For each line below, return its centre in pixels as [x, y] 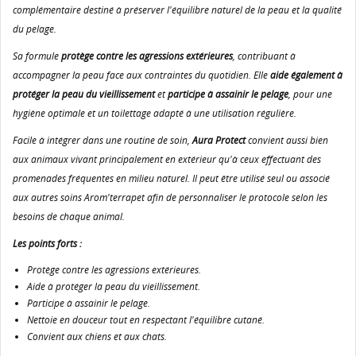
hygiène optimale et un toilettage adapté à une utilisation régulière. [155, 113]
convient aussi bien [287, 140]
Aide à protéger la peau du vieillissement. [114, 286]
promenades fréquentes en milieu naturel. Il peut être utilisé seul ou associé [171, 178]
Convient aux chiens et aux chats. [97, 336]
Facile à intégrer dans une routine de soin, [103, 140]
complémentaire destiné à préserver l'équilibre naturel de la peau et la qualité [177, 10]
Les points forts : [47, 243]
